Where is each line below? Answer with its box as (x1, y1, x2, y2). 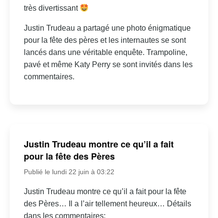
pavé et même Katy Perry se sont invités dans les (23, 60, 193, 69)
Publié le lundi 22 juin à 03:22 (23, 167, 114, 176)
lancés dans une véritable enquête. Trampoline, (23, 48, 187, 57)
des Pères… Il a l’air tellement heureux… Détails (23, 199, 191, 208)
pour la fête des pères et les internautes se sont (23, 36, 186, 45)
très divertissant (23, 4, 80, 13)
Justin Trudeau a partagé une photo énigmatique (23, 24, 191, 33)
